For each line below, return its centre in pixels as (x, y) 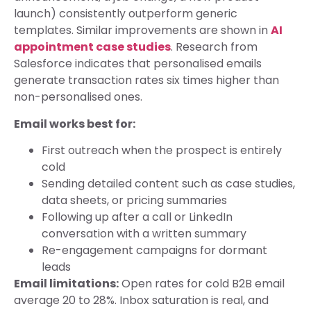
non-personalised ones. (78, 97)
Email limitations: (66, 284)
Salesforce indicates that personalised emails (138, 64)
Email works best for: (75, 124)
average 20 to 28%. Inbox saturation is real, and (141, 301)
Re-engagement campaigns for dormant (154, 251)
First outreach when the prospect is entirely (162, 151)
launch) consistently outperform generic (126, 14)
